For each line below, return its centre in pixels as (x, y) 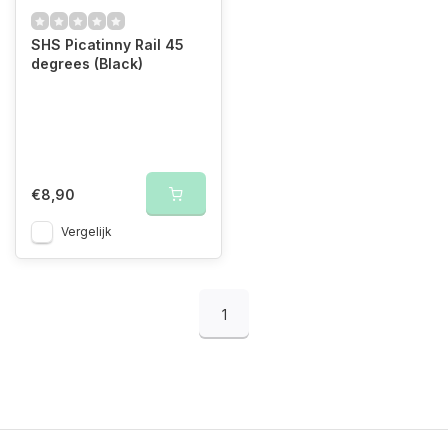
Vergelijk (86, 231)
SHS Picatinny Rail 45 (107, 44)
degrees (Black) (87, 63)
